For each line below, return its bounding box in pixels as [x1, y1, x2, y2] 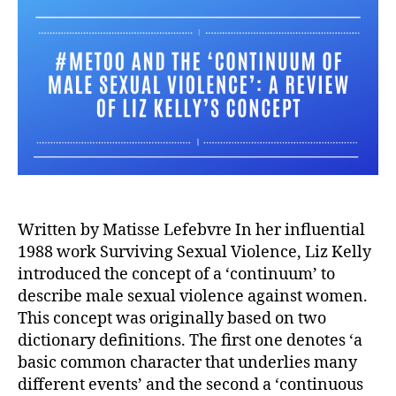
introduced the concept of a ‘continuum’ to [18, 263, 335, 285]
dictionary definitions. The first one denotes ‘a [18, 330, 362, 351]
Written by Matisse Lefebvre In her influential [18, 219, 365, 240]
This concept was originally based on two [18, 308, 326, 329]
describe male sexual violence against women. [18, 286, 368, 307]
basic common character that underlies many [18, 352, 357, 373]
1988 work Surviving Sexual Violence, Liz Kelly [18, 241, 371, 263]
